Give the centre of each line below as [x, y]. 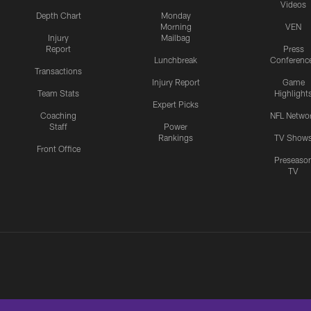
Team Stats [58, 93]
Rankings [176, 138]
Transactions [58, 71]
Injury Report [176, 82]
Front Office [58, 149]
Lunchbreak [176, 60]
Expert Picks [176, 104]
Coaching [58, 116]
